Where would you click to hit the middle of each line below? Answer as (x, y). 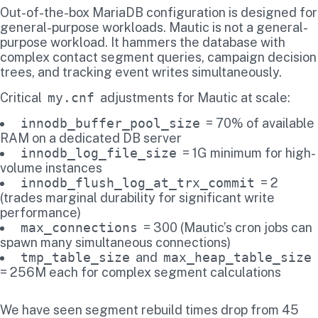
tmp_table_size (75, 257)
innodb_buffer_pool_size (110, 123)
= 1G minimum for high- (248, 153)
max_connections (79, 227)
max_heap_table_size (237, 257)
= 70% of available (259, 123)
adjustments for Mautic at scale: (194, 97)
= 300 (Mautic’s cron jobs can (226, 227)
